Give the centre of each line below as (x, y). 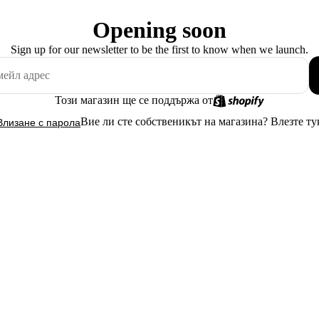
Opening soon (159, 30)
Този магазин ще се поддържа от (134, 100)
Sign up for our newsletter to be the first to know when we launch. (159, 49)
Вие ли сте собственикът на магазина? (176, 121)
